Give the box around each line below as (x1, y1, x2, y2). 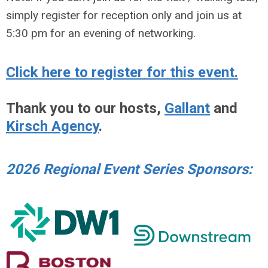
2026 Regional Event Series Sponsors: (6, 161, 252, 178)
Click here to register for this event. (6, 64, 238, 81)
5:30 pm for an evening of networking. (6, 26, 196, 40)
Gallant (165, 100, 210, 117)
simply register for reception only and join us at (6, 8, 242, 22)
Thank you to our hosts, (6, 100, 165, 117)
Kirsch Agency (6, 118, 99, 135)
